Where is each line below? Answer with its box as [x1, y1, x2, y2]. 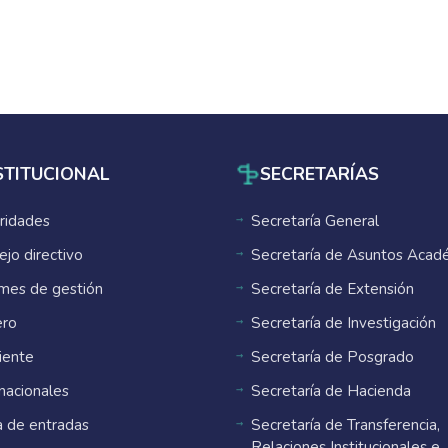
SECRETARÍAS [260, 161, 379, 186]
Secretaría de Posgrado [251, 347, 414, 367]
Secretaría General [251, 211, 379, 231]
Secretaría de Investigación [251, 313, 436, 333]
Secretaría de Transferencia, [251, 415, 440, 435]
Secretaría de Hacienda [251, 381, 411, 401]
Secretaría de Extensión [251, 279, 414, 299]
